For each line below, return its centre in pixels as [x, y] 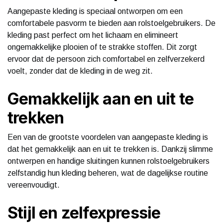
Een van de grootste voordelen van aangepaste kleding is [108, 137]
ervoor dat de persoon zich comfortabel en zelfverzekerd [106, 59]
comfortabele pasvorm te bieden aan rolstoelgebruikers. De [111, 23]
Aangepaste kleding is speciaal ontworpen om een [95, 11]
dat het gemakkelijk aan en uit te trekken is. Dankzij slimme [110, 149]
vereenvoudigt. [34, 185]
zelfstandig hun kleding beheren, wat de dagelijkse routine [108, 173]
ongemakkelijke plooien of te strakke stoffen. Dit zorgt [102, 47]
